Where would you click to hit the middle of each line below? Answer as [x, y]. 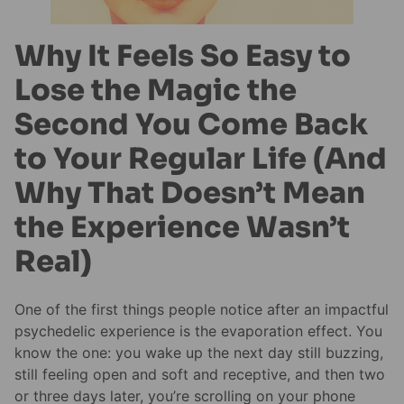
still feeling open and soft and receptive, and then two [200, 375]
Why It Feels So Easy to [183, 56]
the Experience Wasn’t [182, 227]
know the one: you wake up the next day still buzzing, [199, 353]
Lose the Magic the [156, 90]
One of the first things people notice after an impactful [202, 310]
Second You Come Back [191, 124]
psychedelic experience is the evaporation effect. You [198, 331]
